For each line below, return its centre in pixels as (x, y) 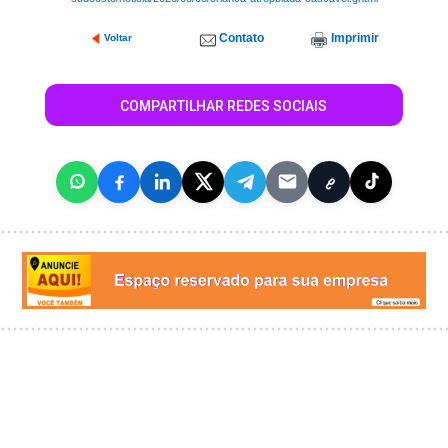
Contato (241, 38)
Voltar (117, 38)
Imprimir (354, 38)
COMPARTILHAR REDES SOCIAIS (224, 106)
